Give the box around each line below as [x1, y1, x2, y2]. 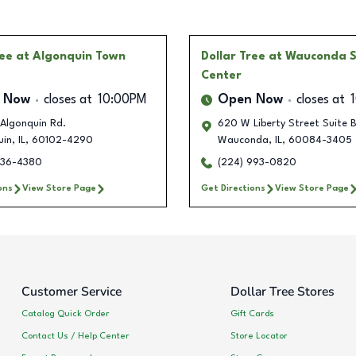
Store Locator [230, 331, 288, 341]
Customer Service [21, 283, 122, 301]
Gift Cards [230, 308, 274, 319]
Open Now [218, 94, 283, 107]
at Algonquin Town [15, 51, 126, 63]
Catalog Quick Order [21, 308, 110, 319]
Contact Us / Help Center [21, 331, 130, 341]
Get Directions [201, 184, 265, 194]
